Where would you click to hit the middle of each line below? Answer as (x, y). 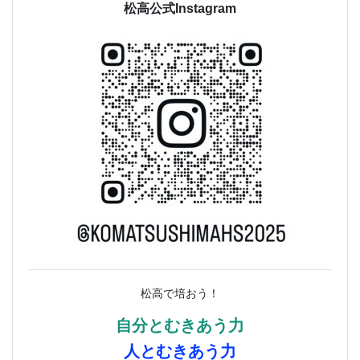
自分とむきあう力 (180, 326)
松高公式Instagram (180, 9)
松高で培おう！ (180, 294)
